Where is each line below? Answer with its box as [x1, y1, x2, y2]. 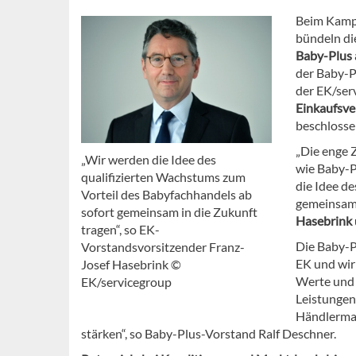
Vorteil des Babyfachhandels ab [81, 186, 252, 202]
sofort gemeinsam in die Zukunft [81, 203, 257, 219]
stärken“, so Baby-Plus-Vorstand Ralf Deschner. [81, 326, 336, 342]
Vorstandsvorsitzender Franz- [81, 238, 245, 254]
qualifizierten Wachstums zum [81, 168, 246, 184]
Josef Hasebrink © [81, 256, 181, 272]
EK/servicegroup [81, 273, 172, 289]
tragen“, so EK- [81, 221, 160, 237]
